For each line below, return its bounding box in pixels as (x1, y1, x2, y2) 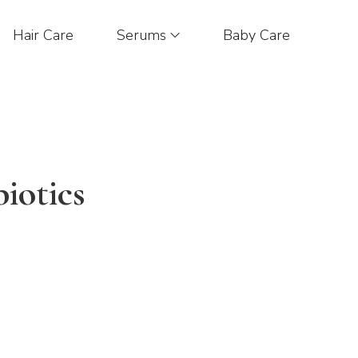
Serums (116, 26, 166, 45)
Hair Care (12, 26, 74, 45)
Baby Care (222, 26, 290, 45)
